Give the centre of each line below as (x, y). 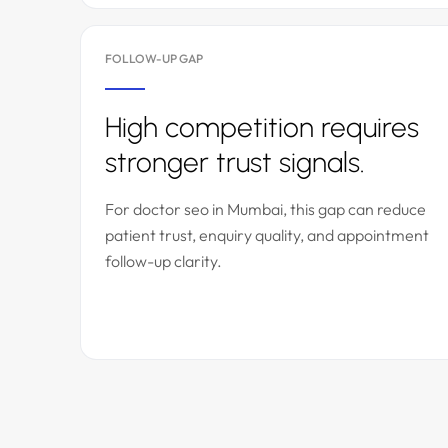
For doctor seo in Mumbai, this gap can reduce (265, 209)
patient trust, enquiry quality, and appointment (267, 235)
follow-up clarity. (163, 261)
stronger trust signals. (235, 162)
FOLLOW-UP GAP (154, 58)
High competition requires (262, 127)
